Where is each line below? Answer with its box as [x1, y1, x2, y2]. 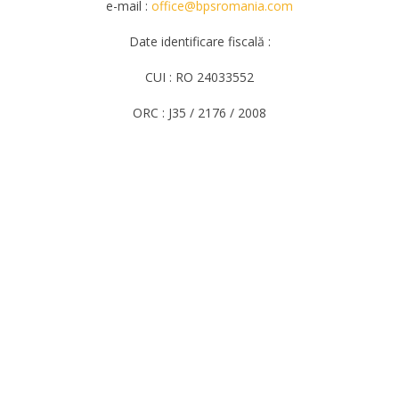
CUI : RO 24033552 [145, 69, 254, 85]
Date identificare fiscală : [128, 33, 271, 50]
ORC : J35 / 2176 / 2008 [133, 104, 266, 121]
